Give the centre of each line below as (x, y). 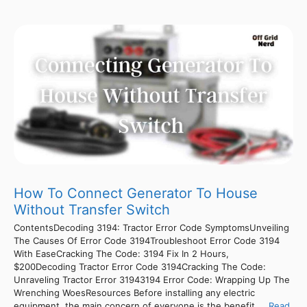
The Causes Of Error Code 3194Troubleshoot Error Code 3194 (147, 241)
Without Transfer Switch (92, 210)
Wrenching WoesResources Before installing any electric (134, 293)
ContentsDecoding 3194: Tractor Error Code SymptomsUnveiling (151, 228)
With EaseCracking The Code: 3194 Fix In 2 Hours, (121, 254)
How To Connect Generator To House (136, 194)
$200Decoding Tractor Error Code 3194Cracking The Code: (140, 267)
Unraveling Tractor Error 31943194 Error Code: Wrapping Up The (152, 280)
